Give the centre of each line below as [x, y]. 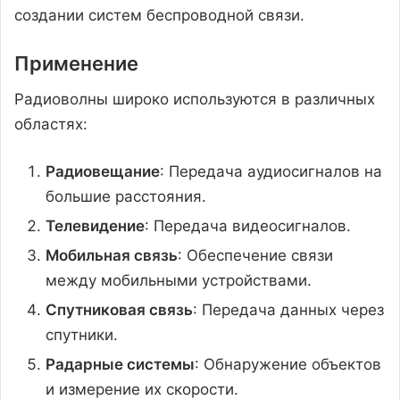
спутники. [82, 334]
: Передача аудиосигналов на [271, 171]
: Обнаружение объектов [288, 364]
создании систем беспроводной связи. [159, 15]
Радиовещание [103, 171]
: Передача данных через [288, 309]
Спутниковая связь [119, 309]
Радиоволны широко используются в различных [195, 99]
